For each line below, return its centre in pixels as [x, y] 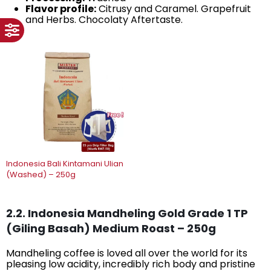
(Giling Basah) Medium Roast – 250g [111, 228]
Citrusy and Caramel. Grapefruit [174, 8]
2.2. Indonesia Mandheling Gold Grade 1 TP [127, 213]
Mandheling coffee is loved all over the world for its [127, 253]
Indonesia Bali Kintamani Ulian [65, 163]
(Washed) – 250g [41, 174]
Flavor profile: [61, 8]
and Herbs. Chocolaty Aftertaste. [104, 19]
